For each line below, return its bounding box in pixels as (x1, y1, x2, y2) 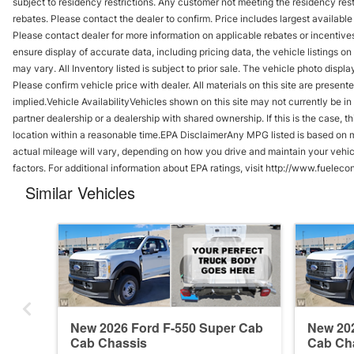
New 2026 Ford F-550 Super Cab (70, 318, 263, 337)
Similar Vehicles (25, 180, 135, 204)
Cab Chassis (70, 333, 147, 352)
